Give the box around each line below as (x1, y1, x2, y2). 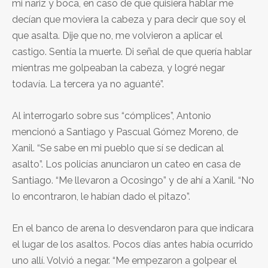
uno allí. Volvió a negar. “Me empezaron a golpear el (12, 254, 237, 266)
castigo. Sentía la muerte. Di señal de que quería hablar (12, 45, 252, 57)
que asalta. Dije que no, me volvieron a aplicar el (12, 29, 223, 41)
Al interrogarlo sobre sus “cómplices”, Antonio (12, 109, 211, 121)
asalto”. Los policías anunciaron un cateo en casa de (12, 158, 240, 170)
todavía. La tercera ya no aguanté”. (12, 78, 164, 90)
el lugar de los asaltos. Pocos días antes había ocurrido (12, 238, 253, 250)
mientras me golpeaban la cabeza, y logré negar (12, 62, 225, 74)
